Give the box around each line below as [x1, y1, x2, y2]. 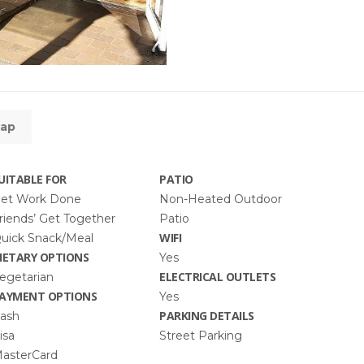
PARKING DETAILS [159, 308, 254, 323]
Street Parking [159, 328, 243, 343]
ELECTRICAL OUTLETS [159, 269, 276, 284]
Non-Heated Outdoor [159, 192, 283, 206]
